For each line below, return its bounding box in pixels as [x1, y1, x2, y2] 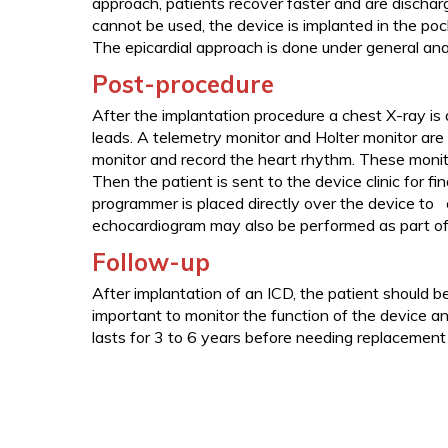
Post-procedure [92, 69, 274, 99]
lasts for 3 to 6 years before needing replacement [92, 327, 446, 347]
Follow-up [92, 247, 210, 277]
